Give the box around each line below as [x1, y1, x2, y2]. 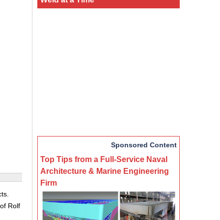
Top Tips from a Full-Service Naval [40, 154, 167, 164]
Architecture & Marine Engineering [40, 166, 169, 175]
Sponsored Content [111, 140, 177, 149]
